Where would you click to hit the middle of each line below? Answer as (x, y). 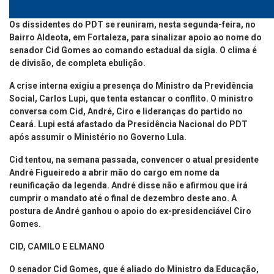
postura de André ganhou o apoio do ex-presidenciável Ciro (130, 211)
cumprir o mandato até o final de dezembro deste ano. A (123, 198)
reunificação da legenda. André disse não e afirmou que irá (128, 185)
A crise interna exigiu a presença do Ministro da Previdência (131, 85)
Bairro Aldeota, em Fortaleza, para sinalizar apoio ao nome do (135, 37)
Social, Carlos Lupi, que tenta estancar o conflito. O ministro (131, 98)
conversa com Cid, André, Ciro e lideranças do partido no (126, 111)
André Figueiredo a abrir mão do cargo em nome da (114, 172)
